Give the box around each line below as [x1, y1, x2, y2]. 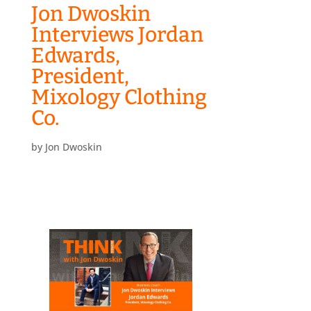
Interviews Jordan [31, 22, 203, 48]
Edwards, [31, 43, 120, 69]
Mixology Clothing [31, 85, 207, 110]
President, [31, 64, 129, 90]
